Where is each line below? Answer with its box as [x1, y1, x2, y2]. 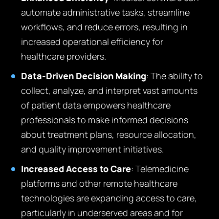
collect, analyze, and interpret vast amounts [21, 85, 198, 96]
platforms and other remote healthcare [21, 177, 178, 189]
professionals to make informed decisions [21, 114, 189, 126]
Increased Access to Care [21, 163, 131, 175]
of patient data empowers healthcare [21, 99, 171, 111]
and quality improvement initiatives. [21, 143, 164, 155]
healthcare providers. [21, 50, 107, 62]
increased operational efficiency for [21, 36, 164, 47]
